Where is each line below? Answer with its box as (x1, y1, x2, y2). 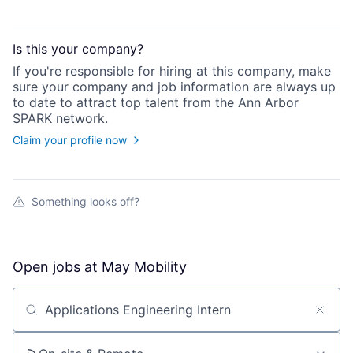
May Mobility (102, 258, 187, 276)
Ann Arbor (238, 95, 299, 111)
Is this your (13, 41, 82, 58)
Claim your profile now (13, 133, 127, 147)
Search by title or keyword (12, 308, 171, 325)
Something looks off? (32, 195, 139, 209)
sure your (13, 79, 69, 95)
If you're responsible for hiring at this (13, 63, 237, 80)
